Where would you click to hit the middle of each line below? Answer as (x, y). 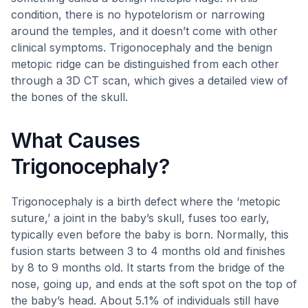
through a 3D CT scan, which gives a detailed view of (150, 80)
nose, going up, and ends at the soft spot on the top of (154, 284)
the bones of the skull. (69, 97)
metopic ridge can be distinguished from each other (145, 64)
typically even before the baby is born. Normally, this (150, 234)
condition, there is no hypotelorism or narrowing (138, 14)
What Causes (76, 140)
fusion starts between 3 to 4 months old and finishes (148, 251)
